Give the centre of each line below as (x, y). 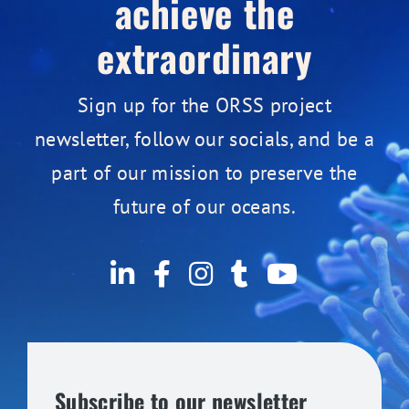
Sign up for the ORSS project (204, 105)
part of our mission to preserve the (204, 173)
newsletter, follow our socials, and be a (204, 139)
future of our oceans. (204, 207)
